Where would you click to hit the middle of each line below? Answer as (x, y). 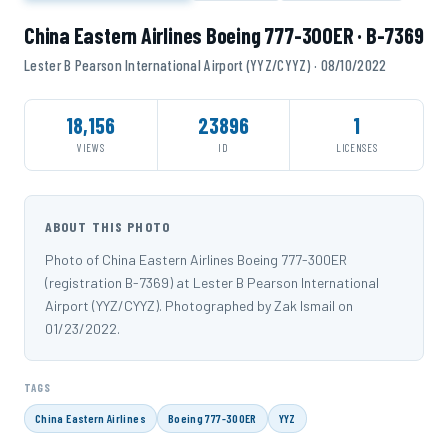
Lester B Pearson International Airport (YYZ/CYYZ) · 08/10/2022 (205, 64)
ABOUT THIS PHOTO (107, 226)
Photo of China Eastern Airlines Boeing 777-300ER (196, 259)
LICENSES (357, 147)
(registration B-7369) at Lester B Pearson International (212, 282)
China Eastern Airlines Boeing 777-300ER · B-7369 (224, 34)
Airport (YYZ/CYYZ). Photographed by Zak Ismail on (199, 305)
